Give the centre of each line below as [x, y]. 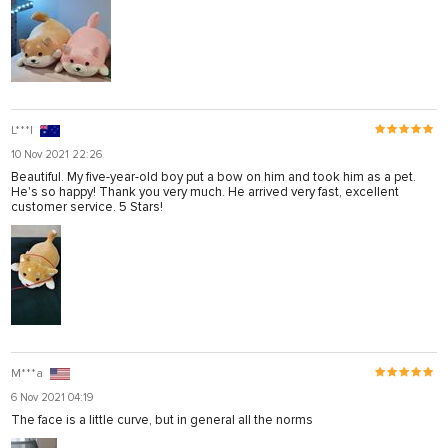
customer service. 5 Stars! [87, 207]
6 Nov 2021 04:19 [52, 398]
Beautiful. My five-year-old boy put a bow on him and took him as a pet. [213, 177]
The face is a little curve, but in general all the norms [162, 420]
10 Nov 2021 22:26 [56, 155]
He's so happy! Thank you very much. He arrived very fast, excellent [205, 192]
